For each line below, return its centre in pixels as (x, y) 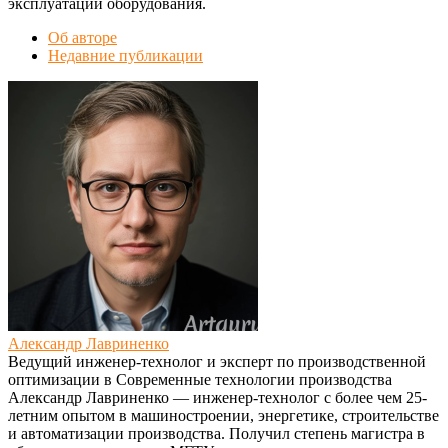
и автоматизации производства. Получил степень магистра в (216, 434)
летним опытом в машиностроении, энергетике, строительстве (223, 416)
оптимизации (54, 380)
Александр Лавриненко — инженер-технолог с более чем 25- (217, 398)
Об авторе (82, 38)
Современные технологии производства (254, 380)
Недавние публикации (125, 56)
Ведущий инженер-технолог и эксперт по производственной (217, 362)
